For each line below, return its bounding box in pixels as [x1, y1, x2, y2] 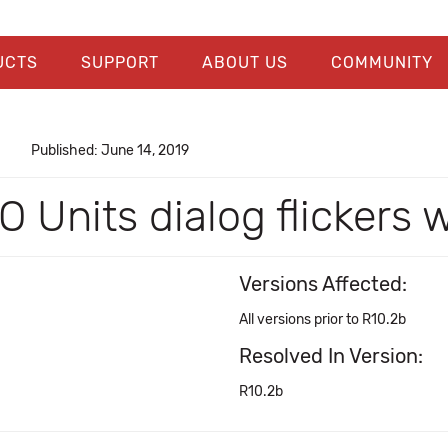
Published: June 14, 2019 [30, 142, 189, 159]
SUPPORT [80, 53, 159, 72]
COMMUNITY [330, 53, 433, 72]
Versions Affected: [239, 272, 407, 296]
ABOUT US [201, 53, 288, 72]
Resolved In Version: [239, 344, 423, 368]
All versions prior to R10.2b [239, 311, 406, 328]
